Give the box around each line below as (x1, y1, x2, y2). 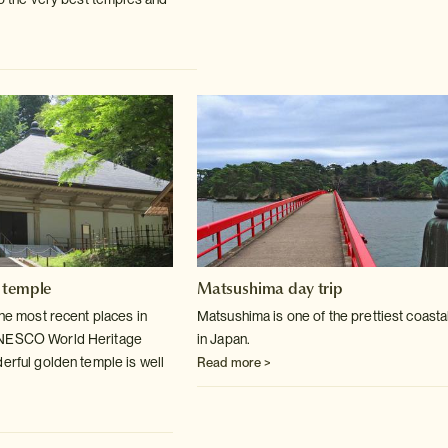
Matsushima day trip (196, 277, 343, 300)
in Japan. (196, 331, 251, 348)
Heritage (84, 331, 142, 348)
